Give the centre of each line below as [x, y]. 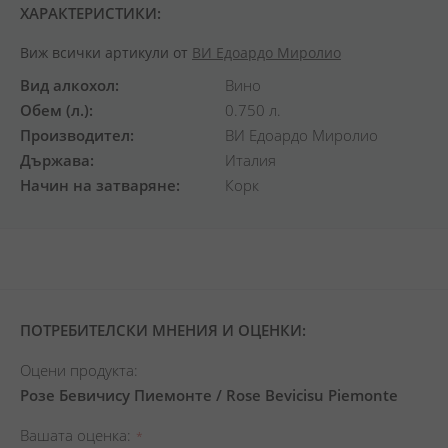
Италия [250, 160]
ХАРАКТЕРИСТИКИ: [90, 13]
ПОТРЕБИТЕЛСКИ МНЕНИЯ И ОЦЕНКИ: [163, 330]
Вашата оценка [73, 435]
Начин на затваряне [98, 185]
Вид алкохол [67, 85]
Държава [55, 160]
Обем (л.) [54, 110]
